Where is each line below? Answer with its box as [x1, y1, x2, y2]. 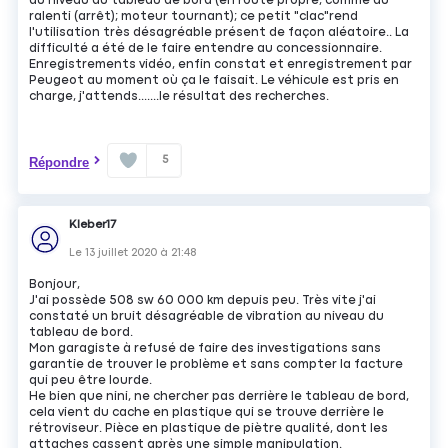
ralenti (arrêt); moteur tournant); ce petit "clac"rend [29, 10, 359, 24]
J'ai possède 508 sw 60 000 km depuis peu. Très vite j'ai [29, 294, 377, 308]
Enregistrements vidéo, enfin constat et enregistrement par [29, 58, 413, 72]
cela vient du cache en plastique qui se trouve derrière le [29, 406, 385, 420]
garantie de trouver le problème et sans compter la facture [29, 358, 404, 372]
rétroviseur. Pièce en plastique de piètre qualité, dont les [29, 422, 389, 436]
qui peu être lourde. [29, 374, 153, 388]
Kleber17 [69, 219, 117, 232]
